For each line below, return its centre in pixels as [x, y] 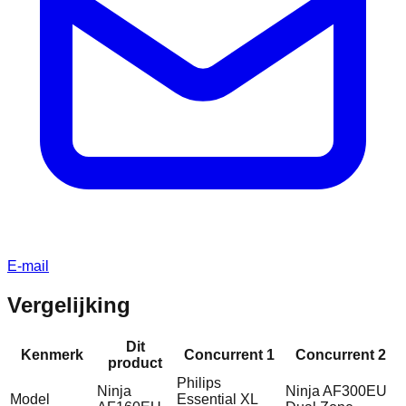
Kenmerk [52, 354]
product [135, 362]
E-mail [28, 266]
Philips [199, 382]
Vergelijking [69, 304]
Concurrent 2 [341, 354]
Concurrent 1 [229, 354]
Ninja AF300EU [336, 391]
